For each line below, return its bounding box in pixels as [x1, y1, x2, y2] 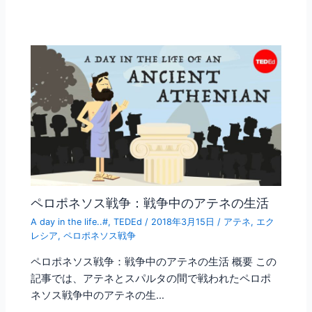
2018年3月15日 [151, 217, 218, 228]
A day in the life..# [31, 217, 109, 228]
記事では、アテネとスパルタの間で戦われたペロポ [31, 272, 272, 285]
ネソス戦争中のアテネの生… [31, 288, 165, 302]
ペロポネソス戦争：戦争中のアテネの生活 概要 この [31, 255, 277, 268]
